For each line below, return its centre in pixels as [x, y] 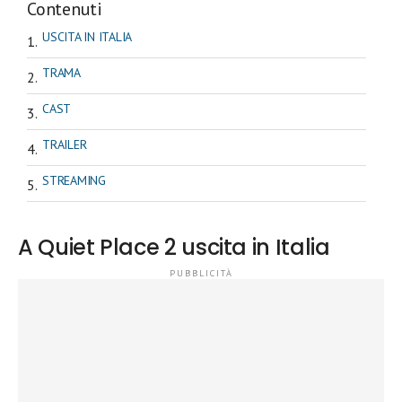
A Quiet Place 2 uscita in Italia [174, 248]
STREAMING [74, 180]
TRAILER [65, 144]
